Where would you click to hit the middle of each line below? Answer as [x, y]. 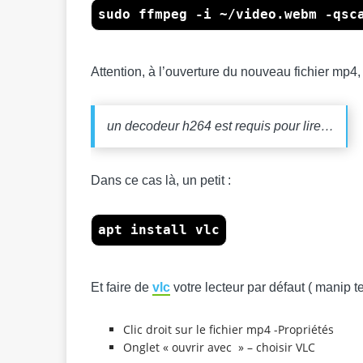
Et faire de [122, 288]
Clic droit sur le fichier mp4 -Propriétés [228, 330]
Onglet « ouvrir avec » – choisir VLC [219, 348]
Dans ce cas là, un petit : [161, 181]
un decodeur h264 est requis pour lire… [220, 126]
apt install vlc [159, 230]
